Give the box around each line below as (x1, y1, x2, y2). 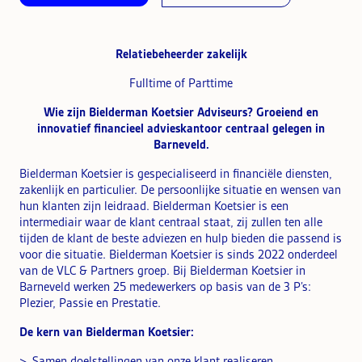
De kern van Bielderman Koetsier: (19, 324, 194, 339)
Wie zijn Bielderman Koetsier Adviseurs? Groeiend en (44, 104, 318, 120)
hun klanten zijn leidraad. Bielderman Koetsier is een (19, 198, 288, 213)
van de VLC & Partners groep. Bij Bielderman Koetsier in (19, 263, 305, 278)
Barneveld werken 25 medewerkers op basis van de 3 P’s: (19, 279, 311, 294)
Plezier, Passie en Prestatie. (19, 295, 161, 310)
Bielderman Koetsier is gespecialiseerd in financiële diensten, (19, 166, 332, 181)
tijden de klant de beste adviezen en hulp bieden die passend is (19, 230, 342, 246)
